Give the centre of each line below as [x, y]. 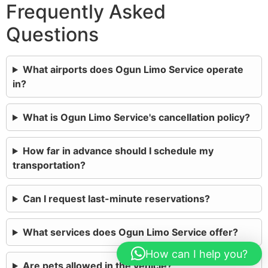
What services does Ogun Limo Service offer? [130, 232]
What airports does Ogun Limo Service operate [133, 69]
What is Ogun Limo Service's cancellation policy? [136, 117]
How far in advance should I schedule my [118, 151]
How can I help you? [197, 254]
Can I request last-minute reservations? [116, 199]
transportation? [49, 165]
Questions [52, 34]
